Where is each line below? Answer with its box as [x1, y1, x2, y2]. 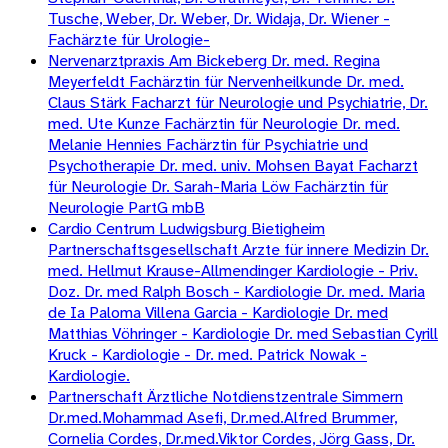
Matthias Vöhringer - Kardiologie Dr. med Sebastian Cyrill [48, 323, 438, 345]
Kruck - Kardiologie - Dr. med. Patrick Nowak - [48, 344, 367, 366]
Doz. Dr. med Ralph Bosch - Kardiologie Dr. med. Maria [48, 281, 425, 303]
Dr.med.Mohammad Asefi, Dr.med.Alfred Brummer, [48, 407, 397, 429]
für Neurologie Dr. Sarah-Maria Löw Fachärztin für [48, 176, 388, 198]
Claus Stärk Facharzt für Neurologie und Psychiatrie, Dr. [48, 92, 428, 114]
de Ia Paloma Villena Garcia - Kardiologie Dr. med [48, 302, 388, 324]
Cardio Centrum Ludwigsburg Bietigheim [48, 218, 325, 240]
